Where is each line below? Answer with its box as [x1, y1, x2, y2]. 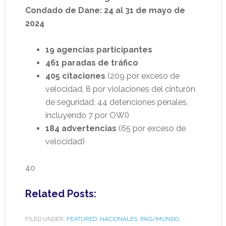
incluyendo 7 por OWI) [45, 110, 129, 121]
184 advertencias [45, 124, 117, 134]
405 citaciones [45, 71, 105, 81]
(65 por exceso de [116, 124, 186, 134]
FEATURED [66, 215, 97, 223]
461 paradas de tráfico [45, 58, 138, 68]
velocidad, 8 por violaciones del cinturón [45, 84, 195, 94]
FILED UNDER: [25, 215, 67, 223]
